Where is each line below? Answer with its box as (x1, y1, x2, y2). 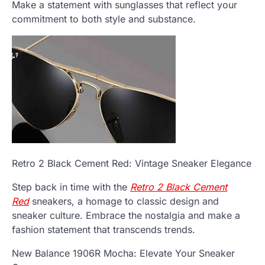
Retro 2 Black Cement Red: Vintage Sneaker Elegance (12, 157, 251, 170)
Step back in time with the (12, 181, 130, 193)
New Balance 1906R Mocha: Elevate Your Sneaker (12, 247, 235, 260)
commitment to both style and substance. (12, 13, 196, 25)
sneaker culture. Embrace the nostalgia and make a (12, 209, 240, 222)
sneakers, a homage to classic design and (29, 195, 219, 208)
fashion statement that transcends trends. (12, 224, 195, 236)
